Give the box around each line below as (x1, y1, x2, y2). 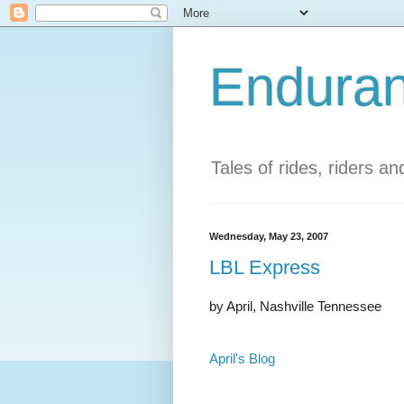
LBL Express (209, 256, 320, 280)
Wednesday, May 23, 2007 (209, 230, 328, 242)
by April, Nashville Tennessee (209, 298, 381, 315)
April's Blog (209, 350, 275, 366)
